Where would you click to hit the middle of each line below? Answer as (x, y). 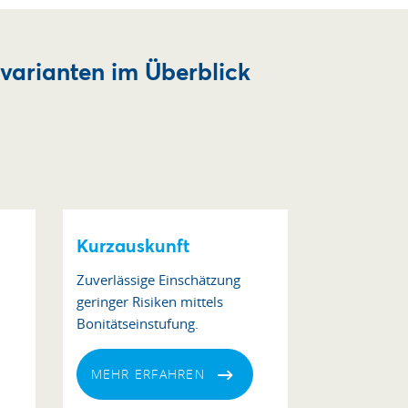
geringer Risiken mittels (149, 301)
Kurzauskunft (133, 245)
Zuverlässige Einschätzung (158, 280)
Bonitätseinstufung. (137, 323)
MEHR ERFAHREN (148, 374)
